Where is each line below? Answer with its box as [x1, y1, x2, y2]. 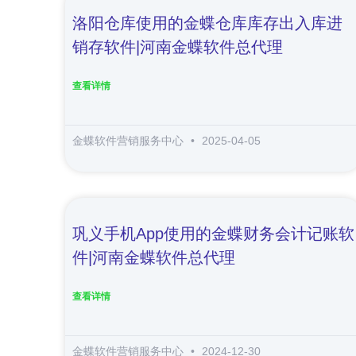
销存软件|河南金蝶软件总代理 [72, 38, 283, 56]
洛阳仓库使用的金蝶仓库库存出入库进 [72, 14, 342, 32]
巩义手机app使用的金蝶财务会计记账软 [72, 225, 354, 242]
